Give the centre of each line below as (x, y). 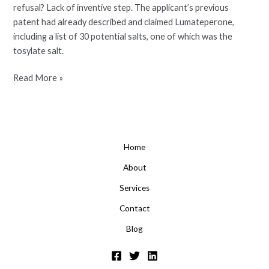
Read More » (38, 78)
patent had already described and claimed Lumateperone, (124, 22)
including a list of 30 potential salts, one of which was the (123, 36)
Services (134, 188)
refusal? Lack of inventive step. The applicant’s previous (121, 7)
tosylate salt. (39, 50)
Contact (134, 208)
